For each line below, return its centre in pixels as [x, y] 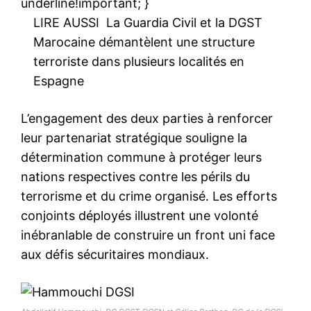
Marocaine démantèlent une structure [144, 42]
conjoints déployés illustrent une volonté [140, 215]
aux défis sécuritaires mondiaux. [115, 254]
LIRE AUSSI [66, 22]
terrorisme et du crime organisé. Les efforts [149, 196]
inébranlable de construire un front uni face [148, 235]
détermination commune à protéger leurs [141, 157]
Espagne [59, 81]
